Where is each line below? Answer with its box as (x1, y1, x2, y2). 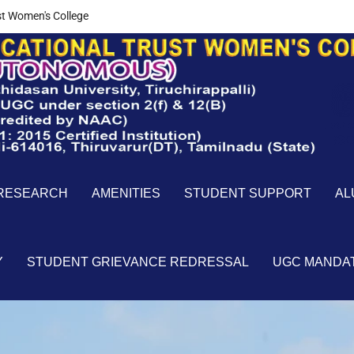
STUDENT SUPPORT (184, 186, 311, 201)
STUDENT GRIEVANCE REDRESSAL (27, 255, 249, 269)
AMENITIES (92, 186, 160, 201)
